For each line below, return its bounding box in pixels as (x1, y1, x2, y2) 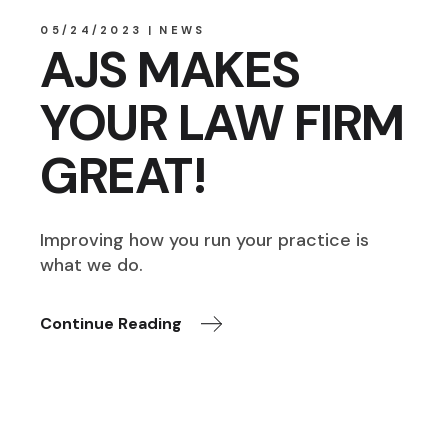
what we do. (40, 253, 144, 278)
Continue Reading (40, 313, 183, 334)
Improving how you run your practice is (40, 228, 370, 253)
